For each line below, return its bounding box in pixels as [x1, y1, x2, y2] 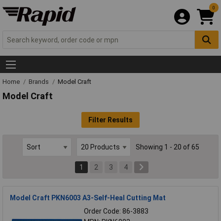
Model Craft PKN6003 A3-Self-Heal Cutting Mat [10, 193, 166, 202]
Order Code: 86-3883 [84, 207, 148, 215]
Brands [29, 78, 50, 86]
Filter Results [88, 115, 133, 124]
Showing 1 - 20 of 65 [135, 143, 199, 151]
